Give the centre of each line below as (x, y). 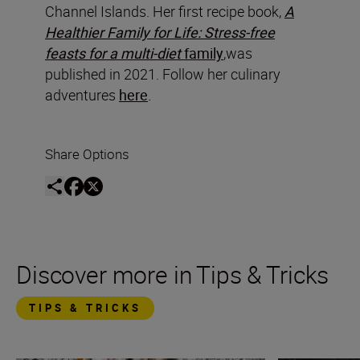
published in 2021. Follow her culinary (163, 74)
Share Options (87, 153)
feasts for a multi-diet (113, 53)
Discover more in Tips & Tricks (173, 275)
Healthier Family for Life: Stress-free (160, 32)
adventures (82, 94)
